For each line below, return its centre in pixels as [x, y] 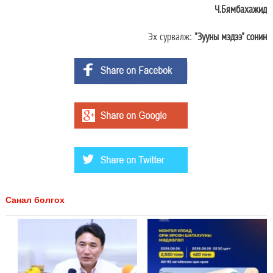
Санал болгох [35, 200]
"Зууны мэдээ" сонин [230, 37]
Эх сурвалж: [171, 37]
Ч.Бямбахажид [240, 9]
